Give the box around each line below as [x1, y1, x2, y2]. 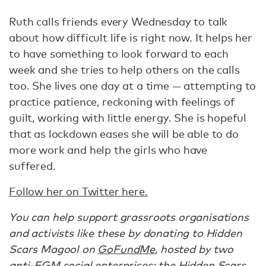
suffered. [9, 159, 59, 173]
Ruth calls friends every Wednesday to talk [9, 15, 228, 28]
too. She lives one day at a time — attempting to [9, 79, 256, 93]
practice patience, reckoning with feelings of [9, 95, 235, 109]
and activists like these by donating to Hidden [9, 226, 242, 240]
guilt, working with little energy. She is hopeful [9, 111, 247, 125]
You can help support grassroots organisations [9, 210, 249, 224]
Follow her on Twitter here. [9, 185, 148, 198]
